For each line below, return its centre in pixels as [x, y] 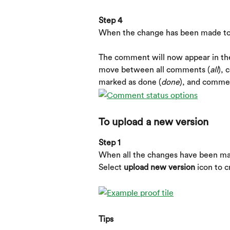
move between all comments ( [154, 70]
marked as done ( [130, 82]
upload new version [159, 167]
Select [111, 167]
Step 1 [110, 142]
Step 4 [110, 20]
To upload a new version [154, 122]
